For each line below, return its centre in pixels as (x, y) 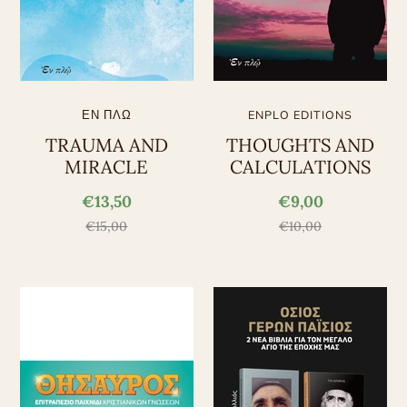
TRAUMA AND (106, 146)
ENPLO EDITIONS (301, 115)
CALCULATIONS (301, 168)
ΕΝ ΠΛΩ (106, 115)
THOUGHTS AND (301, 146)
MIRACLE (107, 168)
